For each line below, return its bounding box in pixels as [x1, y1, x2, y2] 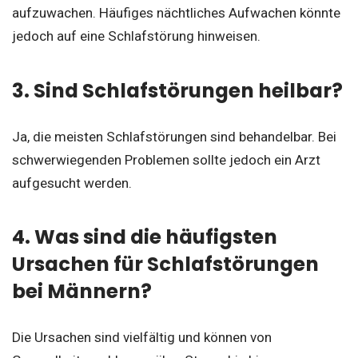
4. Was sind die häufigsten [12, 223, 277, 252]
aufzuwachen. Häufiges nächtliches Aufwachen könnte [12, 5, 340, 22]
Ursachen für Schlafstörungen [12, 250, 319, 279]
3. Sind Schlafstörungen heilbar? [12, 76, 343, 105]
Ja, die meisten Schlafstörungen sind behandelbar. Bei [12, 128, 336, 145]
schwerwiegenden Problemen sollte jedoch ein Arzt [12, 151, 320, 168]
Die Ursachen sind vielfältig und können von [12, 328, 272, 345]
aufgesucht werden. [12, 174, 132, 191]
